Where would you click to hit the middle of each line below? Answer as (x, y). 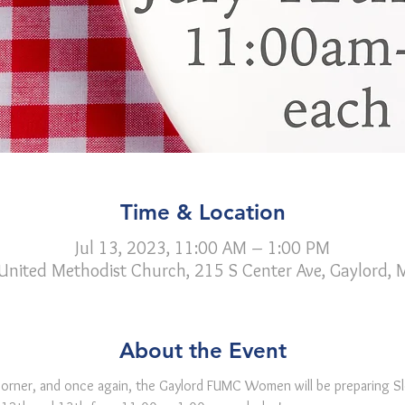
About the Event (202, 350)
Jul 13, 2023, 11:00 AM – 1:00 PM (202, 248)
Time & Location (202, 212)
